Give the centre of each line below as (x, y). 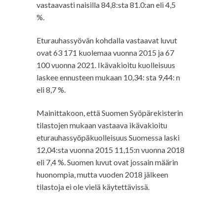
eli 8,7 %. (51, 90)
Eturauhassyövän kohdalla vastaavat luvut (107, 40)
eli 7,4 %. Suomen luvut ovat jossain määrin (107, 162)
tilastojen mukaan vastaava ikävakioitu (102, 125)
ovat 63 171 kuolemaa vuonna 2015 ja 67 (105, 53)
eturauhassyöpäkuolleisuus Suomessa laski (108, 137)
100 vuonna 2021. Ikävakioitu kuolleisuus (106, 65)
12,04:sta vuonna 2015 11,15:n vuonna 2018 (110, 150)
